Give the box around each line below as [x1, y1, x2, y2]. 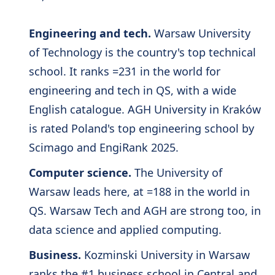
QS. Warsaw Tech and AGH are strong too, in [28, 203, 261, 219]
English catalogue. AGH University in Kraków [28, 102, 261, 117]
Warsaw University [150, 26, 250, 41]
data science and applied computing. [28, 222, 222, 238]
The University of [131, 165, 222, 180]
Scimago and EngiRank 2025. [28, 140, 179, 155]
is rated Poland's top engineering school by [28, 121, 254, 136]
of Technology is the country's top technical [28, 45, 256, 60]
